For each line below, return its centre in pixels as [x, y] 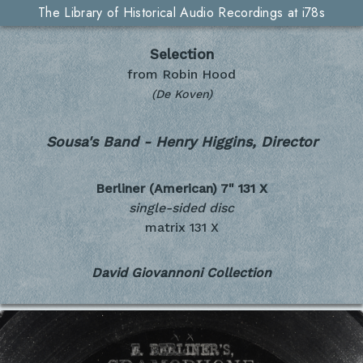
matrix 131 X [181, 228]
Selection [181, 54]
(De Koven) [181, 94]
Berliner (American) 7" [165, 189]
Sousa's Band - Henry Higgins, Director [181, 141]
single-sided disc [181, 208]
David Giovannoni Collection [181, 273]
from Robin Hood [181, 74]
